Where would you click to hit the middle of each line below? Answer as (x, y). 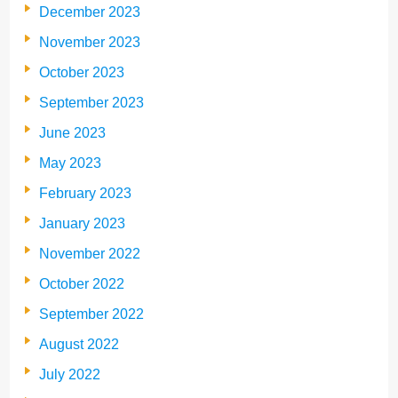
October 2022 (82, 284)
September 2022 (92, 314)
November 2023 (90, 43)
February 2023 (85, 194)
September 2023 (92, 103)
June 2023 (72, 133)
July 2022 (70, 375)
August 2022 (79, 345)
